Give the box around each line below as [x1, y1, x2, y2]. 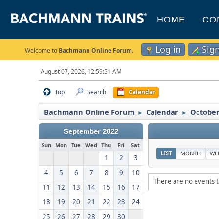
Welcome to [25, 46, 59, 55]
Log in [155, 44, 181, 55]
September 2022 [64, 128, 119, 135]
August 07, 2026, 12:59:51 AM [41, 67, 122, 76]
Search [87, 88, 107, 96]
